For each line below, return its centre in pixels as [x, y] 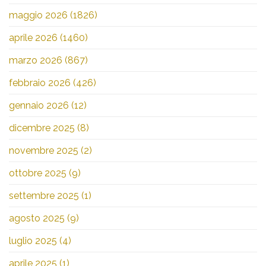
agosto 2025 [37, 218]
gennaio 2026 [39, 106]
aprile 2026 [33, 38]
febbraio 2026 [40, 83]
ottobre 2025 [38, 173]
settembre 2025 [44, 196]
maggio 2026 [38, 15]
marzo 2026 [36, 61]
